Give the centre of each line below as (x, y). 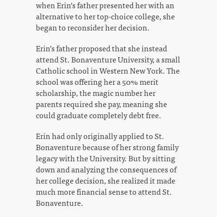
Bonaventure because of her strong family (107, 147)
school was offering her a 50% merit (97, 82)
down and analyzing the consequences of (106, 169)
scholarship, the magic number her (96, 93)
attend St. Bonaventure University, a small (108, 59)
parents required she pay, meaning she (101, 104)
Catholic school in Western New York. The (108, 70)
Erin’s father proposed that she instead (101, 48)
